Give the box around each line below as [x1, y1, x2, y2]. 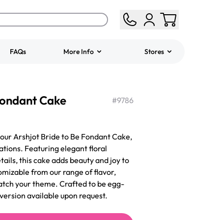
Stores [144, 47, 164, 56]
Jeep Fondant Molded [87, 83, 164, 93]
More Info [63, 47, 94, 56]
